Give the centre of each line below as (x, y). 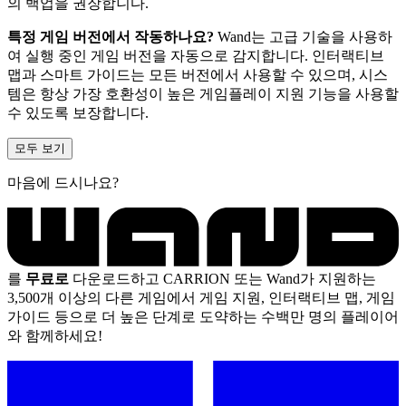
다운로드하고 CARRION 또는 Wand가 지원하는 (222, 278)
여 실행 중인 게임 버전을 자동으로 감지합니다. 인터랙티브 (196, 55)
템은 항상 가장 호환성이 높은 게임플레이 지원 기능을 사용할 (203, 93)
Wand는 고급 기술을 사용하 (303, 36)
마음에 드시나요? (63, 182)
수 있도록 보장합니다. (78, 112)
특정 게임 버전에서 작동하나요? (111, 36)
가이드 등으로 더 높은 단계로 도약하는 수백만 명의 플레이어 (203, 316)
